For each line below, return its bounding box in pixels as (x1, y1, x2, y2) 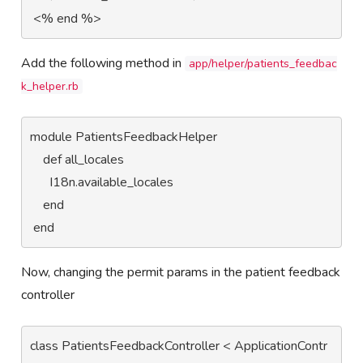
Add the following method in (21, 53, 186, 72)
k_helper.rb (21, 78, 79, 94)
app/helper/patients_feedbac (189, 55, 338, 71)
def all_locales (30, 150, 44, 169)
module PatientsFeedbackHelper (30, 127, 218, 146)
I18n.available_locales (30, 173, 50, 191)
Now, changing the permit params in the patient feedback (21, 263, 341, 281)
